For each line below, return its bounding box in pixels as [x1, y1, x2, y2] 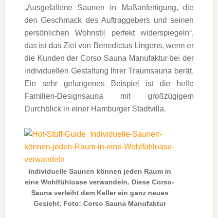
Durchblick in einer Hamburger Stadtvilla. [24, 104, 166, 113]
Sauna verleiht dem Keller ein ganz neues [31, 188, 168, 197]
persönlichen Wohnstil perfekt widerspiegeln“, [24, 28, 194, 37]
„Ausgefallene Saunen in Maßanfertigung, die [24, 3, 194, 12]
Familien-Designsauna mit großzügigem [24, 91, 194, 100]
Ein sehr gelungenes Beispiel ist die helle [24, 79, 194, 88]
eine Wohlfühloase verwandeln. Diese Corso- [25, 178, 175, 186]
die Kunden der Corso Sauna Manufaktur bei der [24, 54, 194, 62]
